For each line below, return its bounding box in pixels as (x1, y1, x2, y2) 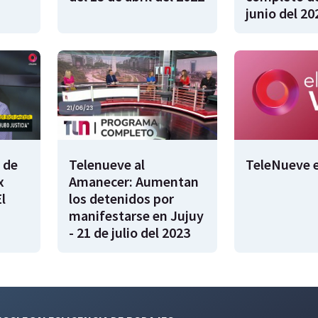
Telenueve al (69, 155, 145, 174)
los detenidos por (69, 190, 174, 208)
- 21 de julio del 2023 (69, 224, 190, 242)
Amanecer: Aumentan (69, 172, 199, 191)
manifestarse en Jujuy (69, 207, 204, 225)
